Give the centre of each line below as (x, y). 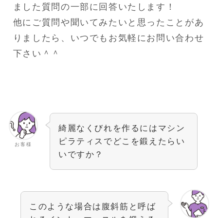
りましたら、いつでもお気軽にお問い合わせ (109, 38)
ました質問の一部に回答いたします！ (94, 7)
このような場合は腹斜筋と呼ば (92, 207)
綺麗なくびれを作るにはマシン (122, 128)
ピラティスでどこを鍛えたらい (122, 142)
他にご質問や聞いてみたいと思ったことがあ (109, 22)
